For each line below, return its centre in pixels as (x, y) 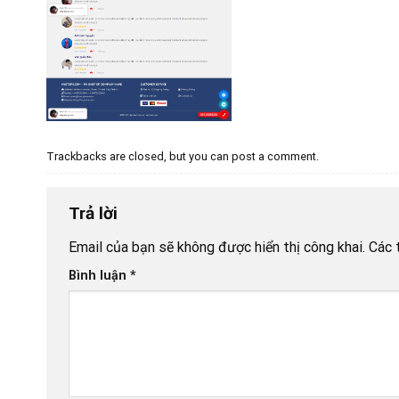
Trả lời (95, 214)
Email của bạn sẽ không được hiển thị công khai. (217, 247)
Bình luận (99, 275)
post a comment (274, 157)
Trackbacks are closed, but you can (139, 157)
